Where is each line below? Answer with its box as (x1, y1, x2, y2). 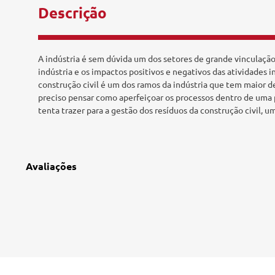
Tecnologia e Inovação (58, 11, 144, 22)
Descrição (38, 3, 107, 22)
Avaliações (26, 160, 77, 172)
